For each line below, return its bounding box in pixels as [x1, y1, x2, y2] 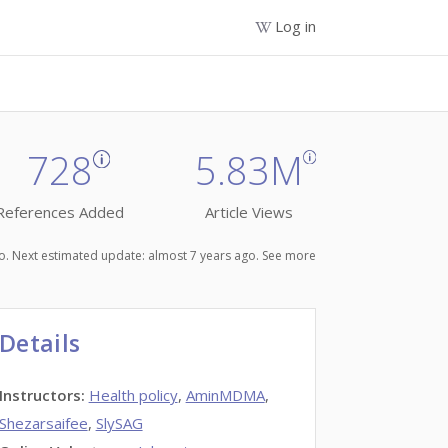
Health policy [88, 385, 178, 405]
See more [262, 246, 316, 264]
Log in [275, 16, 316, 36]
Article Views [204, 202, 293, 223]
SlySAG [95, 413, 143, 433]
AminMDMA [185, 385, 265, 405]
